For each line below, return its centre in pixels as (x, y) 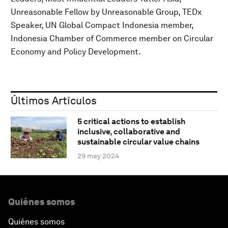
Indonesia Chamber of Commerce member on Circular (112, 38)
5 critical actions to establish (131, 122)
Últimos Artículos (54, 100)
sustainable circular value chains (138, 142)
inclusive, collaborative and (129, 132)
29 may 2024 (98, 156)
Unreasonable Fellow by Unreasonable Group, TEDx (106, 12)
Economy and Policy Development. (76, 51)
